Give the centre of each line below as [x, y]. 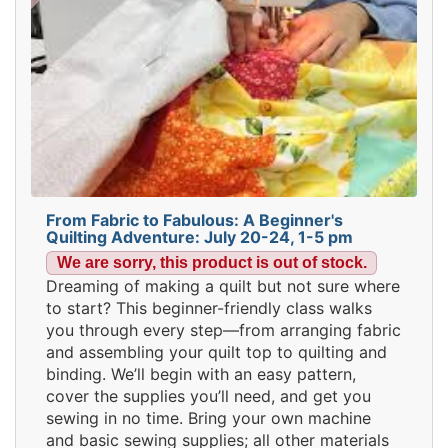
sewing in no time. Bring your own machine [208, 417]
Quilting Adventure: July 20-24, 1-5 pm [199, 237]
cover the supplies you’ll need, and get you [208, 395]
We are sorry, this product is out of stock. [211, 262]
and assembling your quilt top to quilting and [216, 351]
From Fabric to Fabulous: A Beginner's [194, 220]
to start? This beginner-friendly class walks [209, 307]
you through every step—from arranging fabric [223, 329]
